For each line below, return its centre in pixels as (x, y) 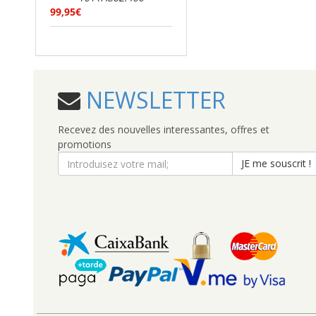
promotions (85, 144)
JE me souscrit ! (276, 163)
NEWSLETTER (153, 100)
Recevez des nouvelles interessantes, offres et (164, 129)
